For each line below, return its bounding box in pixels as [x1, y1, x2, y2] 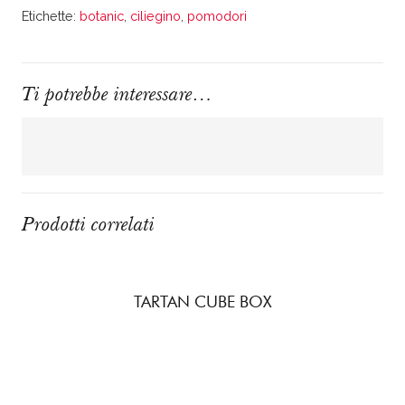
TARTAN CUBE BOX [133, 291, 272, 311]
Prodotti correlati [22, 211, 155, 236]
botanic [80, 8, 124, 24]
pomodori [187, 8, 247, 24]
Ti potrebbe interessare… [22, 80, 212, 106]
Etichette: [22, 8, 80, 24]
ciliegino [130, 8, 181, 24]
